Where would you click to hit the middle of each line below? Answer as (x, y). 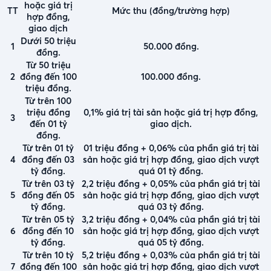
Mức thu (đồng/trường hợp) (171, 10)
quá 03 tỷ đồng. (171, 206)
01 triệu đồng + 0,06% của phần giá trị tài (171, 148)
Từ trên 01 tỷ (48, 148)
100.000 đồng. (171, 76)
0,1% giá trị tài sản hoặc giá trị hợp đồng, (171, 112)
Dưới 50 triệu (48, 41)
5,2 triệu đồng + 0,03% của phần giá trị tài (171, 255)
